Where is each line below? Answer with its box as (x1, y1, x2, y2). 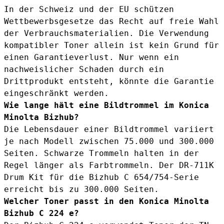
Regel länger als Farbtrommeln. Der (4, 160, 179, 170)
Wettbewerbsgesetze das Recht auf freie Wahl (4, 16, 219, 26)
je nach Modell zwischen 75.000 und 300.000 (4, 136, 214, 146)
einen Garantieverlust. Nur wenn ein (4, 52, 179, 62)
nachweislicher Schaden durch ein (4, 64, 164, 74)
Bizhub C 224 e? (4, 208, 79, 218)
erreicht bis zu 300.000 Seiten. (4, 184, 159, 194)
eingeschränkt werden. (4, 88, 109, 98)
